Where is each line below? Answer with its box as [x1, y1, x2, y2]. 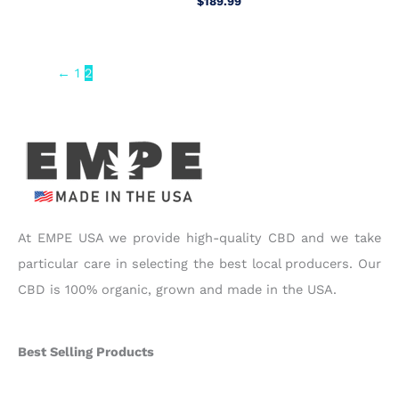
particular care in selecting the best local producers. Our [18, 256, 381, 273]
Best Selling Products [18, 344, 154, 361]
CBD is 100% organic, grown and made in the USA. [18, 281, 337, 298]
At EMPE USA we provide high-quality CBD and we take [18, 230, 381, 247]
